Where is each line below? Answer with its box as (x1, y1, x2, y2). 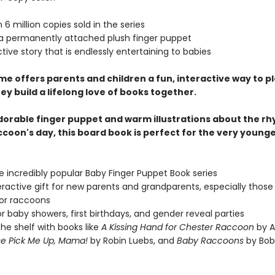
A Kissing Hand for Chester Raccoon (101, 221, 254, 233)
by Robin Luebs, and (87, 234, 177, 247)
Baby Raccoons (176, 234, 244, 247)
